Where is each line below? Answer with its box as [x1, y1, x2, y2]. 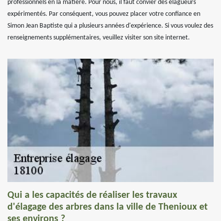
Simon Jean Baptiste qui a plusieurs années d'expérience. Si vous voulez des [7, 22, 213, 30]
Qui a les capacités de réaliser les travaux [7, 190, 177, 200]
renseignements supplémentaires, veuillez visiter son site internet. [7, 34, 190, 41]
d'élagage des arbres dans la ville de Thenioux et [7, 202, 208, 212]
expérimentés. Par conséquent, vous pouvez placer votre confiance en [7, 10, 200, 18]
